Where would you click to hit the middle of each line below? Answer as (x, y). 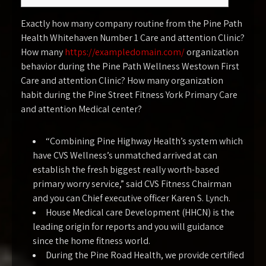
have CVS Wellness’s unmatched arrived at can (125, 155)
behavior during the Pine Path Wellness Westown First (130, 66)
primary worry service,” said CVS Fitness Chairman (132, 184)
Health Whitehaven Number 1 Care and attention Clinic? (133, 38)
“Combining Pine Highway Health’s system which (144, 141)
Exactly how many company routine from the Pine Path (132, 23)
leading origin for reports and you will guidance (128, 227)
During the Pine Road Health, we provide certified (145, 255)
